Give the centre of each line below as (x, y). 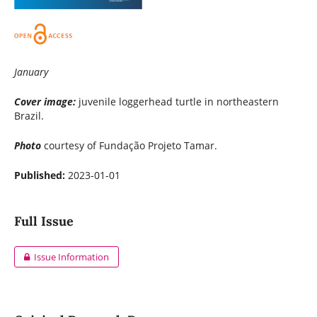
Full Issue (44, 221)
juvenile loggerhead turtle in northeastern (178, 102)
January (31, 71)
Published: (41, 175)
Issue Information (72, 257)
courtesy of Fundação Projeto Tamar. (129, 146)
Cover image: (46, 102)
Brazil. (29, 116)
